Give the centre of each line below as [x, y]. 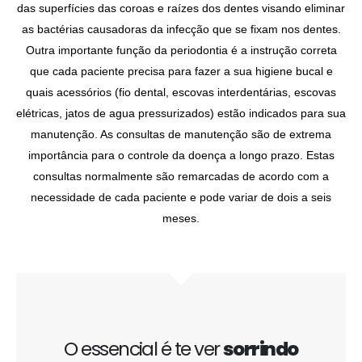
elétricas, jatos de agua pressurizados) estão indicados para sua [181, 113]
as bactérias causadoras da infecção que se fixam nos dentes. [181, 29]
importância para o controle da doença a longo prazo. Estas [181, 155]
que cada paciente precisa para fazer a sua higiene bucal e [181, 71]
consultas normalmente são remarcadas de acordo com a [181, 176]
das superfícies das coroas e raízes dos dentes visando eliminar [181, 8]
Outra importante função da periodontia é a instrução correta [181, 50]
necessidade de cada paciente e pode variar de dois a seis [181, 197]
